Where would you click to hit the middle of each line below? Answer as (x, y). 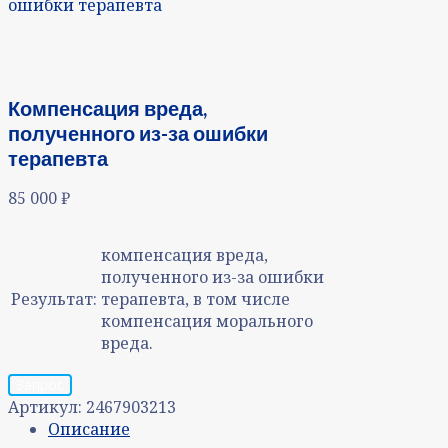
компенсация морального (207, 320)
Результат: (54, 298)
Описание (89, 428)
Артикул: (47, 406)
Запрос (40, 384)
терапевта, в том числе (195, 298)
